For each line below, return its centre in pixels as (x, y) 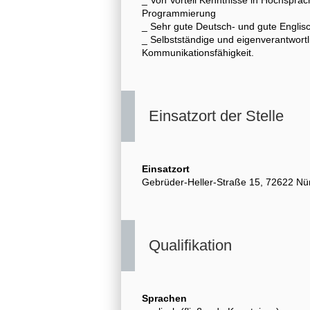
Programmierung (179, 13)
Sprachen (164, 298)
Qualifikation (190, 245)
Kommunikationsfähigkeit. (198, 52)
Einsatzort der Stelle (216, 116)
